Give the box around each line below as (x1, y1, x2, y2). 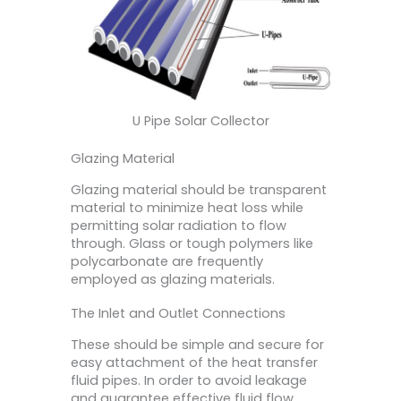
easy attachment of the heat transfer (71, 353, 318, 371)
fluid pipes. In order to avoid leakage (71, 371, 307, 389)
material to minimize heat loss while (71, 199, 303, 218)
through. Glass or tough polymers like (71, 235, 313, 253)
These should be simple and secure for (71, 335, 324, 354)
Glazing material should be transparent (71, 181, 327, 200)
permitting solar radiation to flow (71, 217, 286, 235)
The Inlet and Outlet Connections (71, 303, 286, 322)
